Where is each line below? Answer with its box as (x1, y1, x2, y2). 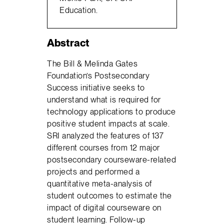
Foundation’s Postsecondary (47, 70, 150, 81)
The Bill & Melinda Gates (47, 58, 138, 69)
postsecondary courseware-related (47, 154, 176, 165)
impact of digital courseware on (47, 202, 161, 213)
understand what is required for (47, 94, 161, 105)
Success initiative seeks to (47, 82, 145, 93)
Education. (59, 4, 98, 15)
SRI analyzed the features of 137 (47, 130, 164, 141)
